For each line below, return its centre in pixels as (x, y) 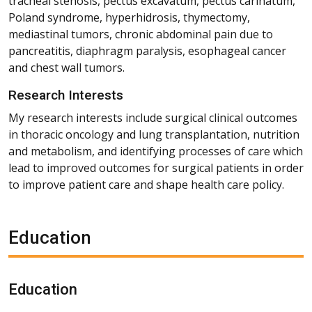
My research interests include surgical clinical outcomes (153, 117)
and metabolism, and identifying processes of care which (156, 151)
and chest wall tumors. (67, 67)
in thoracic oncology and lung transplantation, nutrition (154, 134)
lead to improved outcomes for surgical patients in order (156, 167)
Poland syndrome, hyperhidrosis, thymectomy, (129, 17)
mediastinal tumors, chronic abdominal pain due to (141, 34)
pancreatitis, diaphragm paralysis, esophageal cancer (147, 50)
